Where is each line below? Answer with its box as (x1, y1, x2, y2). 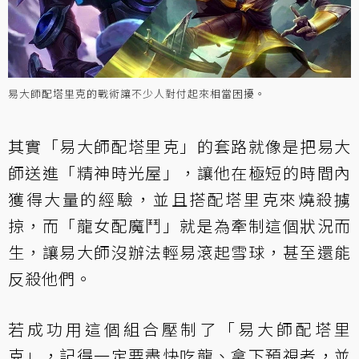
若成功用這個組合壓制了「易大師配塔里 (8, 317, 351, 341)
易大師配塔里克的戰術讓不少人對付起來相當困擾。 (8, 86, 266, 102)
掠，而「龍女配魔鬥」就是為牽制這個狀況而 (8, 214, 351, 238)
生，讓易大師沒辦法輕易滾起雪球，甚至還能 (8, 240, 351, 264)
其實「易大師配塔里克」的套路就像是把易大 (8, 135, 351, 159)
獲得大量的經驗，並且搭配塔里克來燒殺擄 (8, 188, 351, 212)
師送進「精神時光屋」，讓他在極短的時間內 (8, 161, 351, 185)
